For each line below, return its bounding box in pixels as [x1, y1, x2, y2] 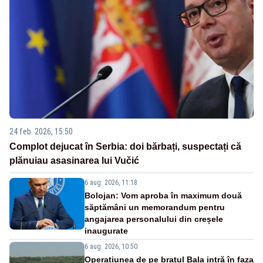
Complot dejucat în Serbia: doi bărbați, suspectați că [9, 141, 241, 151]
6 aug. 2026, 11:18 [85, 178, 137, 187]
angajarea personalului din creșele [85, 214, 223, 224]
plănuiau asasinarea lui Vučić [9, 155, 139, 166]
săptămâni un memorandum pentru [85, 202, 225, 212]
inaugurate [85, 225, 128, 235]
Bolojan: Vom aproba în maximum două [85, 190, 242, 200]
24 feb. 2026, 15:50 [9, 126, 73, 136]
